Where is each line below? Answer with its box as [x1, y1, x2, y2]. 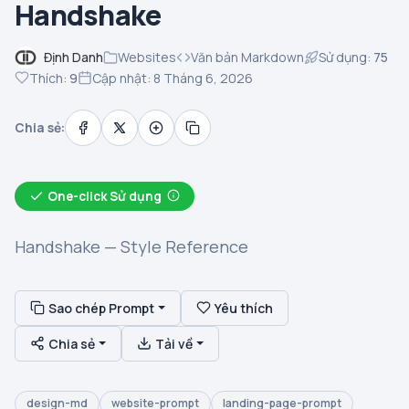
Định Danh [44, 48, 103, 67]
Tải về [154, 334, 193, 352]
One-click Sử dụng [47, 187, 162, 204]
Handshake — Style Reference [15, 235, 248, 257]
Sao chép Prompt [48, 299, 154, 317]
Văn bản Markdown [191, 48, 304, 67]
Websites [118, 48, 176, 67]
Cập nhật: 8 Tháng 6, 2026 [92, 68, 253, 87]
